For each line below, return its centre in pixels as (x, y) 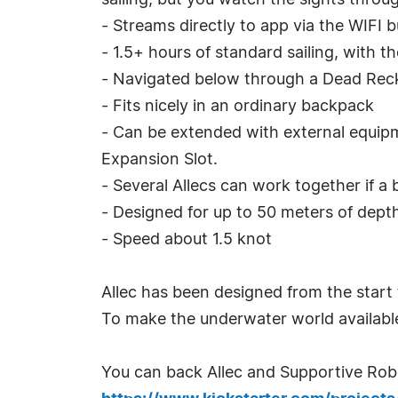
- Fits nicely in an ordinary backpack (238, 107)
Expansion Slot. (159, 160)
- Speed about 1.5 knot (187, 240)
